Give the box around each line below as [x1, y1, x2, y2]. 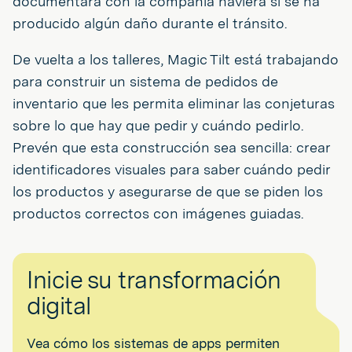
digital [27, 291, 91, 321]
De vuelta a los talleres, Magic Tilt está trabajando [13, 51, 339, 68]
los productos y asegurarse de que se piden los [13, 183, 323, 200]
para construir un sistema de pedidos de [13, 73, 278, 90]
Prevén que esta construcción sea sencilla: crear [13, 139, 330, 156]
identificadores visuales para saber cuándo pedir [13, 161, 330, 178]
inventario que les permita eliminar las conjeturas [13, 95, 335, 112]
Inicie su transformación [27, 266, 281, 295]
